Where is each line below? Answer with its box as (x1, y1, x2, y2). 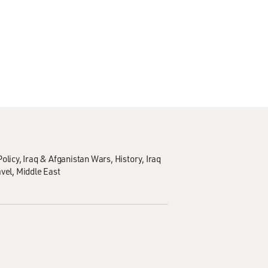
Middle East (16, 165, 60, 177)
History (114, 153, 142, 165)
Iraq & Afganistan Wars (23, 153, 111, 165)
